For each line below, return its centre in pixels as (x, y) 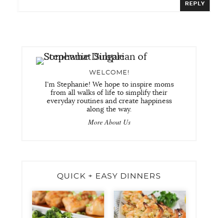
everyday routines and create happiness (109, 101)
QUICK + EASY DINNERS (109, 176)
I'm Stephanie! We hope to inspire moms (109, 85)
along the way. (109, 110)
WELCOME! (109, 73)
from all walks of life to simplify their (109, 93)
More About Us (109, 122)
